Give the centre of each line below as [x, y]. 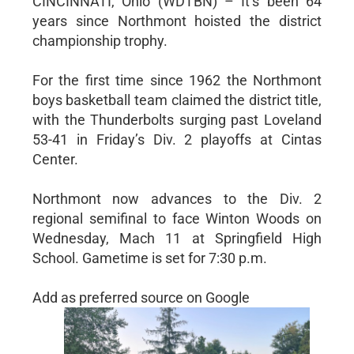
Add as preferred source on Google [141, 297]
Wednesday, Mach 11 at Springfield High [177, 238]
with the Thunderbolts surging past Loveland [177, 119]
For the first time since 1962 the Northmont [177, 80]
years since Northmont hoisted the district [177, 21]
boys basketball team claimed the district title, [177, 100]
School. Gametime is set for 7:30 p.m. [149, 258]
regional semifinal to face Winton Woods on [177, 218]
